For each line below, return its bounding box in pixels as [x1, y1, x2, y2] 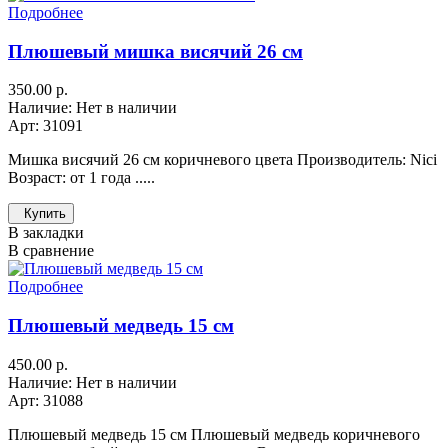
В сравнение [8, 242, 94, 260]
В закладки [8, 224, 84, 242]
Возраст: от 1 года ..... [8, 169, 155, 187]
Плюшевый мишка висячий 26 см [8, 40, 303, 62]
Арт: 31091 [8, 117, 83, 135]
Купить [24, 206, 66, 222]
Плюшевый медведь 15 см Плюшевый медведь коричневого [8, 425, 420, 443]
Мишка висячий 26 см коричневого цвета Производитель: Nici [8, 151, 437, 169]
